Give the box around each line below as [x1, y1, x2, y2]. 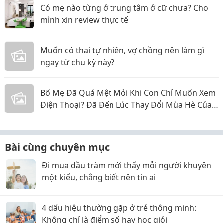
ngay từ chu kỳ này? [40, 57, 114, 68]
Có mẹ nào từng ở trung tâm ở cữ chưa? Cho [40, 2, 208, 14]
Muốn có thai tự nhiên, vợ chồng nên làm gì [40, 45, 204, 56]
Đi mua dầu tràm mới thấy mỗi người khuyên [42, 160, 211, 171]
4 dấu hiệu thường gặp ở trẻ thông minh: [42, 202, 196, 214]
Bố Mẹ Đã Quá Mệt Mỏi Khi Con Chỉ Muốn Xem [40, 87, 216, 99]
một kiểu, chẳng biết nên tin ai [42, 172, 156, 183]
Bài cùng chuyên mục [5, 140, 110, 154]
